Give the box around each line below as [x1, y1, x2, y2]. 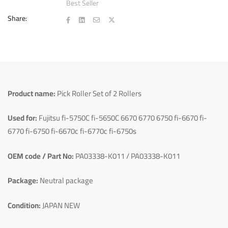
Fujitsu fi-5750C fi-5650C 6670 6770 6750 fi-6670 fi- [37, 110, 207, 125]
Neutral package [38, 173, 93, 188]
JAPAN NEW [41, 197, 80, 213]
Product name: [8, 85, 55, 101]
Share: [8, 11, 27, 25]
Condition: [8, 197, 41, 213]
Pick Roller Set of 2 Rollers [55, 85, 141, 101]
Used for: [8, 110, 37, 125]
